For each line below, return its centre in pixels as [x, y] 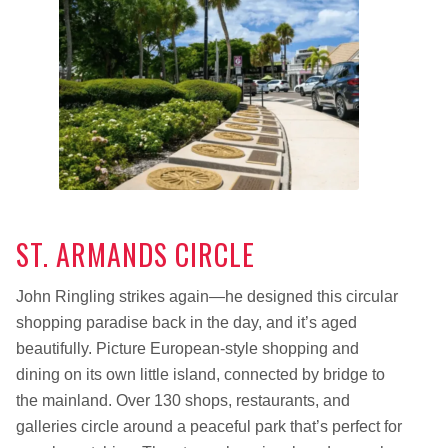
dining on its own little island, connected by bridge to [200, 374]
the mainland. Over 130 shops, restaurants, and [182, 400]
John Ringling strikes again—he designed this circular [206, 296]
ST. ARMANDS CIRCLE [135, 255]
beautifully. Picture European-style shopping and [187, 348]
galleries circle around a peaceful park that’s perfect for [208, 426]
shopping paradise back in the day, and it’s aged [186, 322]
